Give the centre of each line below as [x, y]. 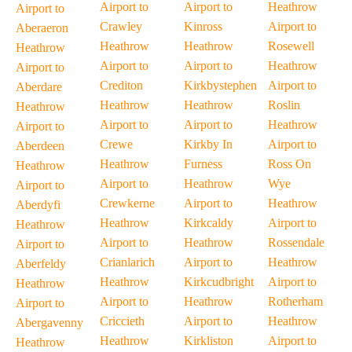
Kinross [203, 26]
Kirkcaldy [209, 223]
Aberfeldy [41, 264]
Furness [203, 164]
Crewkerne [127, 203]
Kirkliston [209, 341]
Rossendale [296, 242]
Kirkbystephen [220, 85]
